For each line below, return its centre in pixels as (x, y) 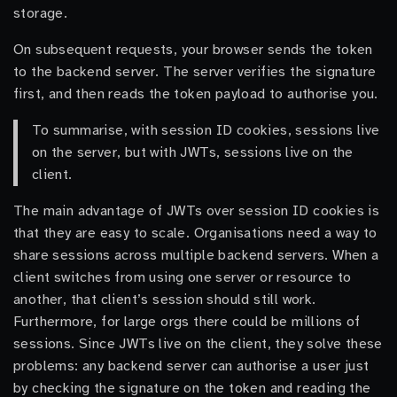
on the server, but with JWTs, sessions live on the (192, 152)
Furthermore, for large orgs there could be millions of (187, 322)
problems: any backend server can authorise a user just (191, 366)
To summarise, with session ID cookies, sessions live (206, 130)
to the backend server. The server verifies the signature (195, 72)
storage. (41, 13)
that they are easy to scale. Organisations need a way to (195, 233)
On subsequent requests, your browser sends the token (193, 50)
